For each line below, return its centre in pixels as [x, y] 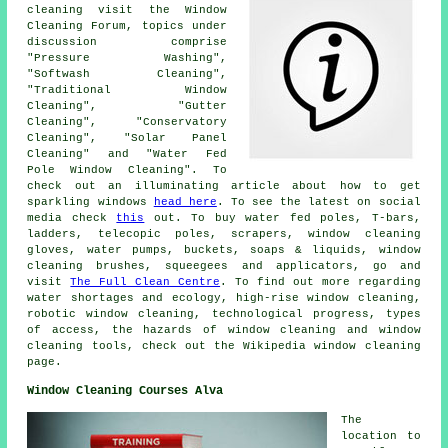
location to [381, 435]
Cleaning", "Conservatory [127, 121]
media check [72, 217]
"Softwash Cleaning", [127, 73]
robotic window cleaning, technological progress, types [224, 313]
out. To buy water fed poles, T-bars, [282, 217]
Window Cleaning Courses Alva [125, 390]
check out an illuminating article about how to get [224, 185]
